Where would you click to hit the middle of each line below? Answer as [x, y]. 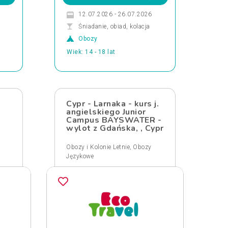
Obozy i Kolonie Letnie [98, 147]
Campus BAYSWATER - [114, 120]
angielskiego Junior [106, 112]
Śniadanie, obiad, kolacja [114, 26]
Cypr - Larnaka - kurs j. [112, 104]
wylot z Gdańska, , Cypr [115, 128]
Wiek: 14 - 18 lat [91, 52]
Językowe [80, 156]
